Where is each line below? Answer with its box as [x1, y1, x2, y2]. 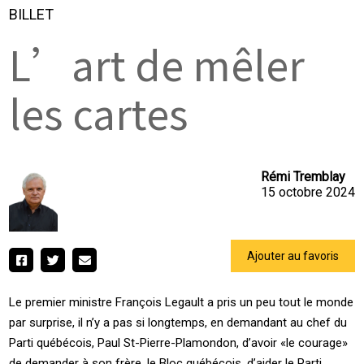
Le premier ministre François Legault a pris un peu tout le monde [9, 294, 354, 310]
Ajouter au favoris [246, 249, 339, 262]
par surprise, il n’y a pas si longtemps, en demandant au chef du [9, 314, 348, 330]
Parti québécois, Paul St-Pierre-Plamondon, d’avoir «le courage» [9, 335, 349, 350]
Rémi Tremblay [260, 168, 345, 184]
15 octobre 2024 [260, 184, 355, 200]
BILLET [9, 5, 54, 23]
